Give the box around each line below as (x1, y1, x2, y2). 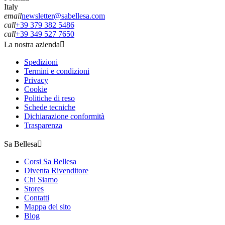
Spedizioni (24, 57, 58, 66)
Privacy (24, 75, 48, 84)
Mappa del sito (24, 202, 71, 211)
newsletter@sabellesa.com (22, 11, 105, 20)
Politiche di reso (24, 93, 75, 102)
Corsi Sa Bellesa (24, 157, 76, 166)
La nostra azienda (4, 40, 60, 49)
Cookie (24, 84, 47, 93)
